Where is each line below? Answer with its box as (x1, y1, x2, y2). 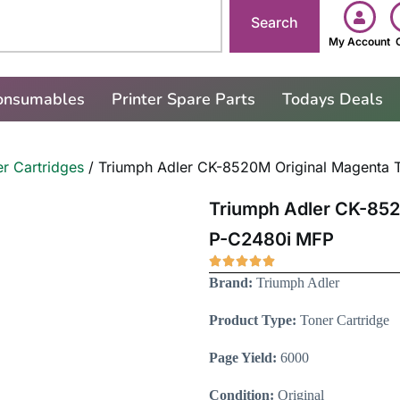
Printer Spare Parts (111, 88, 255, 111)
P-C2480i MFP (209, 229, 334, 251)
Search (251, 13, 299, 31)
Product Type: (209, 312, 296, 329)
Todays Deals (281, 88, 383, 111)
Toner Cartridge (296, 312, 389, 329)
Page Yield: (209, 350, 277, 366)
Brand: (209, 275, 253, 291)
